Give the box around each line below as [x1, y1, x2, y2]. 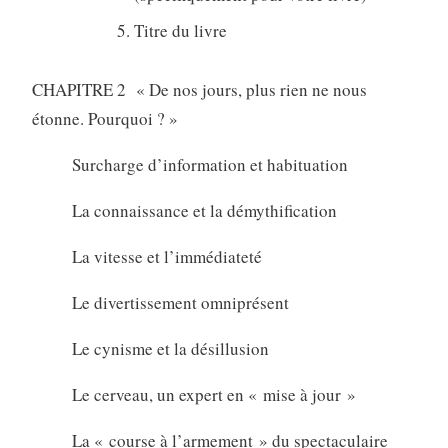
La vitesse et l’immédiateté [71, 244, 262, 268]
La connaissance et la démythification [71, 198, 337, 222]
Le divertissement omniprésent [71, 290, 289, 314]
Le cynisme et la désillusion [71, 336, 269, 360]
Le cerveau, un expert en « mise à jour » [71, 382, 356, 406]
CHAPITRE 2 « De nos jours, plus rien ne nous [31, 77, 367, 101]
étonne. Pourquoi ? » [31, 106, 178, 130]
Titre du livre [133, 19, 227, 43]
